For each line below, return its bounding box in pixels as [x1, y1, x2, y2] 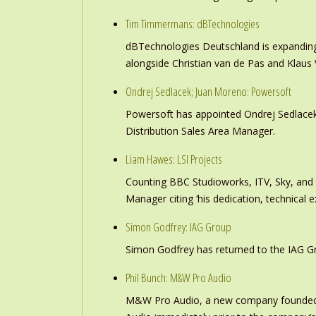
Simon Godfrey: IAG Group [126, 219, 231, 235]
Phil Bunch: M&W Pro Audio [126, 269, 231, 286]
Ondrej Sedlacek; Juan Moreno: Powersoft [126, 83, 291, 99]
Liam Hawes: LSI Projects [126, 151, 222, 167]
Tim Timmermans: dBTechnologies [126, 16, 260, 32]
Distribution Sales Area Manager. [126, 124, 275, 138]
